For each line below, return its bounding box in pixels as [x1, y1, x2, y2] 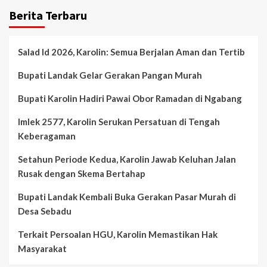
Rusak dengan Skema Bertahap [18, 167, 145, 179]
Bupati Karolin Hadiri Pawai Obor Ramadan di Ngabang [18, 92, 242, 104]
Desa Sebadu [18, 205, 72, 216]
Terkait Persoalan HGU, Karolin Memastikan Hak [18, 228, 218, 240]
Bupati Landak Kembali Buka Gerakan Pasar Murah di [18, 191, 236, 202]
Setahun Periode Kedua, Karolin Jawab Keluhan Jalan [18, 153, 236, 164]
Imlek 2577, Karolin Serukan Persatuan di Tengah [18, 116, 220, 127]
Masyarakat [18, 243, 67, 254]
